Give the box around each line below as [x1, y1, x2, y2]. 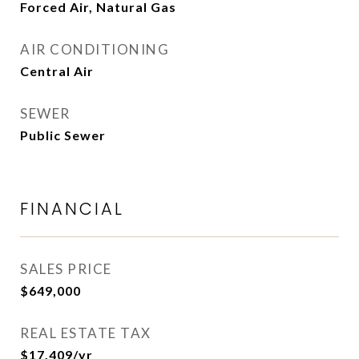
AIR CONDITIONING [20, 41, 169, 58]
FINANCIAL [20, 197, 124, 220]
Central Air [20, 63, 94, 79]
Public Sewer [20, 127, 106, 143]
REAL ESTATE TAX [20, 325, 151, 341]
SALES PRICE [20, 260, 112, 277]
